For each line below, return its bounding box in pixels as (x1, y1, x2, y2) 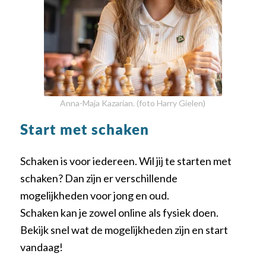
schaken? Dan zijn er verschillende (20, 171, 178, 185)
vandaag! (20, 240, 63, 254)
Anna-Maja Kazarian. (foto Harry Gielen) (60, 98, 206, 109)
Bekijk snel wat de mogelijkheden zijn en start (20, 223, 228, 236)
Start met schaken (20, 121, 149, 138)
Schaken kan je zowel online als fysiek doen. (20, 205, 218, 219)
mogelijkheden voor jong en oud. (20, 188, 169, 202)
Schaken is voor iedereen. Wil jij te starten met (20, 154, 232, 167)
